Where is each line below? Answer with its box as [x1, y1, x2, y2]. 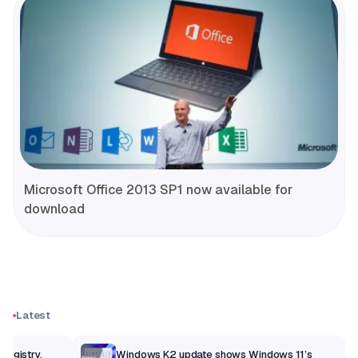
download [24, 201, 85, 218]
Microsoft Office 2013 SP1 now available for [24, 181, 292, 199]
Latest [16, 308, 51, 323]
